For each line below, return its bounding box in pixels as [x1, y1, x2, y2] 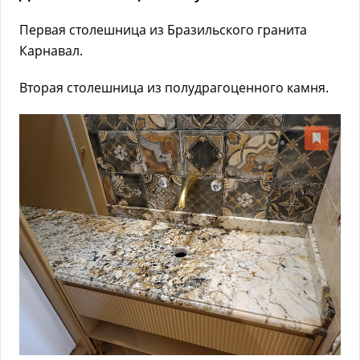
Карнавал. [19, 42, 86, 59]
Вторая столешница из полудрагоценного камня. [19, 79, 332, 96]
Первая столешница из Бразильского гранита [19, 21, 307, 39]
